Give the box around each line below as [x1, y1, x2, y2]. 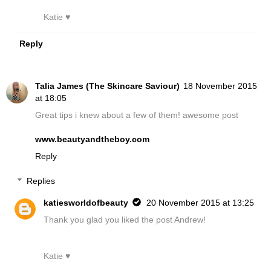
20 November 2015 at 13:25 [146, 198, 255, 208]
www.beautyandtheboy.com [35, 134, 149, 144]
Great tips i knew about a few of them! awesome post [35, 109, 238, 120]
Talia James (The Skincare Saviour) [35, 80, 180, 91]
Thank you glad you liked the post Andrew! [44, 215, 206, 225]
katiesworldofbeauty [44, 198, 129, 208]
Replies [27, 176, 56, 186]
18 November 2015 [183, 80, 257, 91]
